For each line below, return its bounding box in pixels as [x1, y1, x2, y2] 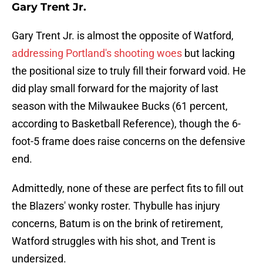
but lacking [182, 47, 235, 60]
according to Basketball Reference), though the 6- [12, 117, 241, 130]
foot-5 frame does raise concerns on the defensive [12, 135, 245, 148]
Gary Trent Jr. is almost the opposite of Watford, [12, 29, 234, 42]
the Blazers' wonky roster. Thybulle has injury [12, 200, 220, 213]
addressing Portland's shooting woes [12, 47, 182, 60]
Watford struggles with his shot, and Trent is [12, 235, 215, 248]
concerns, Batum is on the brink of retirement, [12, 217, 223, 230]
